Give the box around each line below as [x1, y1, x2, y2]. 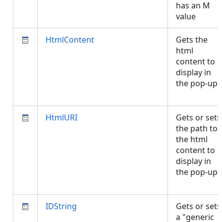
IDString [46, 201, 77, 212]
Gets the [176, 34, 208, 45]
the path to [176, 123, 218, 134]
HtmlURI [46, 112, 77, 123]
